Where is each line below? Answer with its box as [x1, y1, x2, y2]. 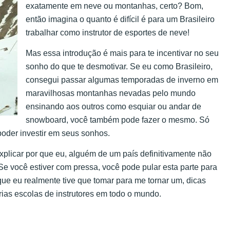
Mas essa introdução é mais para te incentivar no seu [26, 49, 219, 58]
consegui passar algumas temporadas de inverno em [26, 75, 218, 85]
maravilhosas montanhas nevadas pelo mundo [26, 89, 196, 98]
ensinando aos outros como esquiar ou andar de [26, 102, 201, 111]
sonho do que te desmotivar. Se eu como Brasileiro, [26, 62, 213, 71]
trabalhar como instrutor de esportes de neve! [26, 28, 189, 37]
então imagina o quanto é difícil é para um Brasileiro [26, 14, 215, 24]
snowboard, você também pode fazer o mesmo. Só [26, 116, 209, 125]
